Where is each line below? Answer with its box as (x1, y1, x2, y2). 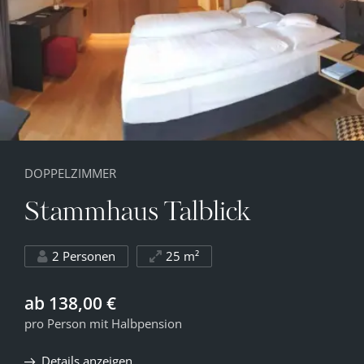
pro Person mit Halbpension (24, 314, 182, 331)
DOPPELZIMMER (24, 164, 116, 181)
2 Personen (52, 247, 115, 264)
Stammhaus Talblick (24, 200, 251, 227)
